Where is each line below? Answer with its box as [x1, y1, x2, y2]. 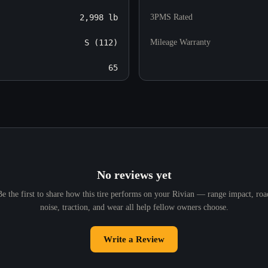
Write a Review [103, 234, 165, 244]
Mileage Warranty [150, 37, 211, 47]
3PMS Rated [150, 12, 193, 22]
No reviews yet [96, 167, 172, 181]
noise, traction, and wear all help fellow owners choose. [39, 202, 229, 212]
